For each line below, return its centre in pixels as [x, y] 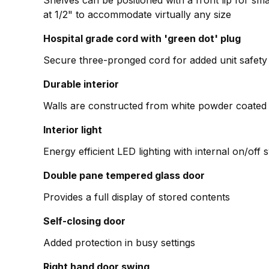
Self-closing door [84, 221]
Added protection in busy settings [119, 243]
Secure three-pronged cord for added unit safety [155, 60]
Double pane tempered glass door [124, 176]
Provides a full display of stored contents [137, 197]
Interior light [73, 130]
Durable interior [81, 84]
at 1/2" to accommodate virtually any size [137, 15]
